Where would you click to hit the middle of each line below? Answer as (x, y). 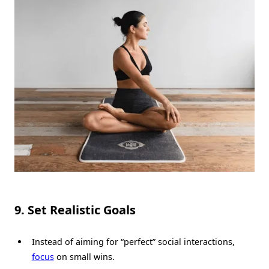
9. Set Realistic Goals (75, 210)
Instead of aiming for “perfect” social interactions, (133, 241)
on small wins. (84, 256)
